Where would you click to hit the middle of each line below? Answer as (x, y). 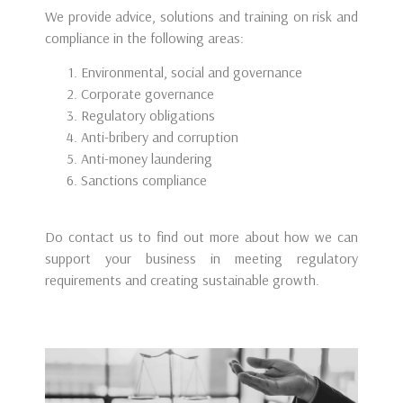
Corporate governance (148, 94)
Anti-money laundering (147, 159)
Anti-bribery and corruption (160, 137)
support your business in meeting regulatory (201, 258)
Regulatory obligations (148, 116)
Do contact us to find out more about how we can (201, 236)
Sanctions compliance (144, 180)
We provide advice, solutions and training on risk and (201, 16)
